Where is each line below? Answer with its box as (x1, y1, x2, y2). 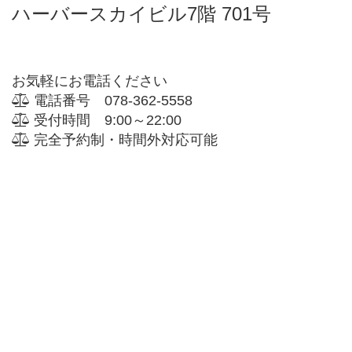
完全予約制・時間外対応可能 (30, 131, 218, 148)
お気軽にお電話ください (12, 72, 167, 89)
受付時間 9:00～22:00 (30, 112, 181, 128)
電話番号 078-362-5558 (30, 92, 192, 108)
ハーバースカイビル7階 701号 (12, 2, 271, 24)
